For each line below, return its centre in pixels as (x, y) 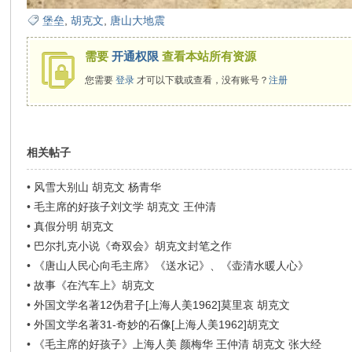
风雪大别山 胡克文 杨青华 (98, 187)
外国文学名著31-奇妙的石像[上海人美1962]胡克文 (157, 324)
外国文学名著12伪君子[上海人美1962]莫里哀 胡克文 (162, 305)
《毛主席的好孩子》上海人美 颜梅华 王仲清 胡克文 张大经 (178, 344)
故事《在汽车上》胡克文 (95, 285)
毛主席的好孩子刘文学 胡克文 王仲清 (125, 207)
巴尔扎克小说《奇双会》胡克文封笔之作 (133, 246)
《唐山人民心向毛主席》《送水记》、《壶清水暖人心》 (172, 266)
